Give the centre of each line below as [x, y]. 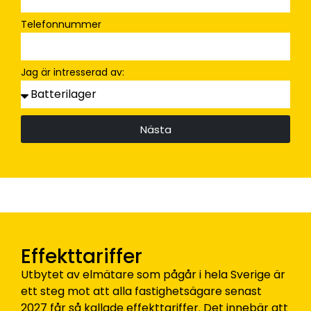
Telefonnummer [61, 25]
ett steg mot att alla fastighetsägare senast [141, 292]
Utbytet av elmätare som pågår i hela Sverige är [153, 275]
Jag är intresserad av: [73, 73]
